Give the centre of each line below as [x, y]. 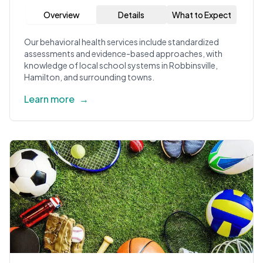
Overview [61, 15]
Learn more [49, 99]
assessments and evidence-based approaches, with [123, 53]
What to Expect [201, 15]
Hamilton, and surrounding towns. [89, 77]
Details [131, 15]
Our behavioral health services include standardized [122, 42]
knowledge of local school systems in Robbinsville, [121, 65]
